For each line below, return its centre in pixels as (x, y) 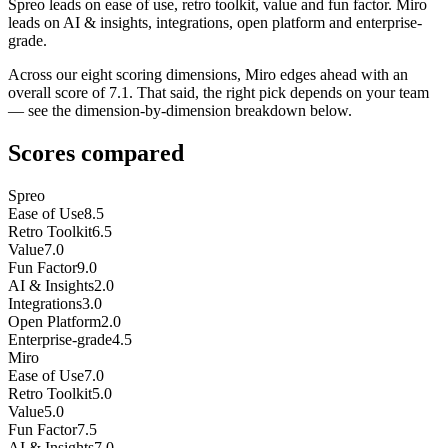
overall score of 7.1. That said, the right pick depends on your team (218, 93)
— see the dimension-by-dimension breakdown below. (180, 111)
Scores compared (96, 153)
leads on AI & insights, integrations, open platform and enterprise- (215, 23)
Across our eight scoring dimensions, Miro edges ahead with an (208, 75)
